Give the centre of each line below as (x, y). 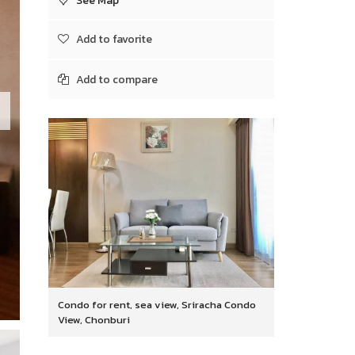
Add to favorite (114, 39)
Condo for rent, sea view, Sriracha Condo (157, 304)
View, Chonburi (94, 319)
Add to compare (117, 80)
